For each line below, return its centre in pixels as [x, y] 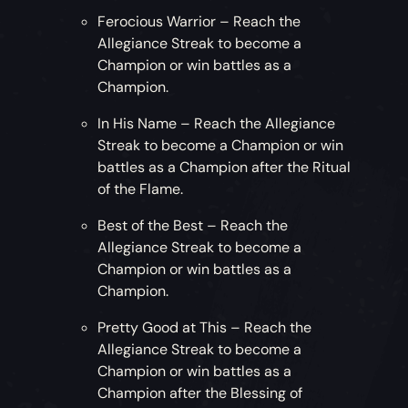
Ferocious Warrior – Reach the [199, 21]
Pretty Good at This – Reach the [205, 327]
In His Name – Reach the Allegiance [217, 123]
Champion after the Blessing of [200, 393]
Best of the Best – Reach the [193, 225]
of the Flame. [141, 189]
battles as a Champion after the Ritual [224, 167]
